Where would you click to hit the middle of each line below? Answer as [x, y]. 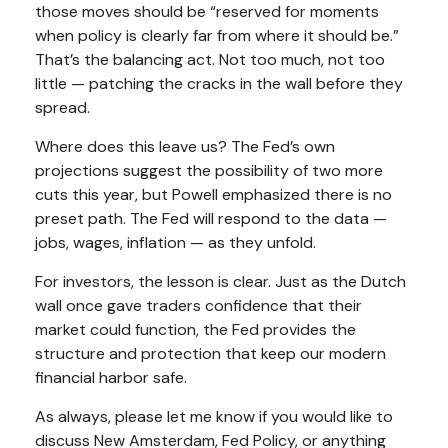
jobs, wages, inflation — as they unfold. [175, 242]
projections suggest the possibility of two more [209, 170]
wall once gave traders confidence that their [198, 305]
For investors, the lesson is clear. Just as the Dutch [220, 281]
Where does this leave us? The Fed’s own [185, 146]
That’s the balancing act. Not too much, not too [210, 59]
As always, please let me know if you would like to [214, 416]
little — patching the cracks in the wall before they [219, 83]
